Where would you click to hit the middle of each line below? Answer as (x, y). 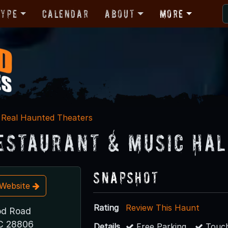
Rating (106, 207)
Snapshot (126, 177)
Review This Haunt (163, 207)
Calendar (66, 13)
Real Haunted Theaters (47, 117)
